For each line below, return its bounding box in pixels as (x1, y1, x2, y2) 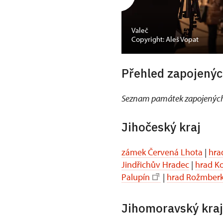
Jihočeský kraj (121, 118, 201, 135)
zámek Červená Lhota (121, 146, 203, 158)
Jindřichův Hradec (121, 158, 189, 170)
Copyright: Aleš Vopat (131, 34, 199, 44)
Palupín (121, 171, 150, 183)
